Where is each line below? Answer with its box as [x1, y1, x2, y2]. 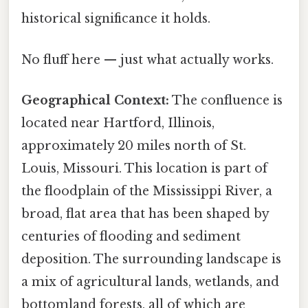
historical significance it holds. [21, 11, 210, 27]
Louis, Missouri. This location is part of [21, 160, 267, 176]
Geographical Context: [21, 92, 169, 108]
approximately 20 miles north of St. [21, 137, 246, 153]
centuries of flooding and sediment [21, 228, 241, 244]
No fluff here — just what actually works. [21, 52, 274, 67]
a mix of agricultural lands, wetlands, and [21, 274, 279, 289]
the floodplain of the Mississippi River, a [21, 183, 272, 199]
